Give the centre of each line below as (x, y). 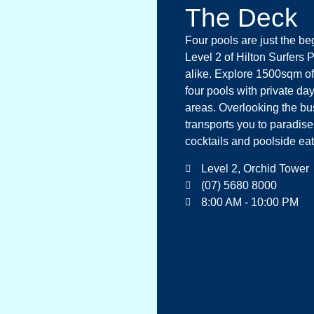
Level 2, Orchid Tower (255, 168)
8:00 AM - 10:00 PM (250, 202)
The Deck (241, 18)
